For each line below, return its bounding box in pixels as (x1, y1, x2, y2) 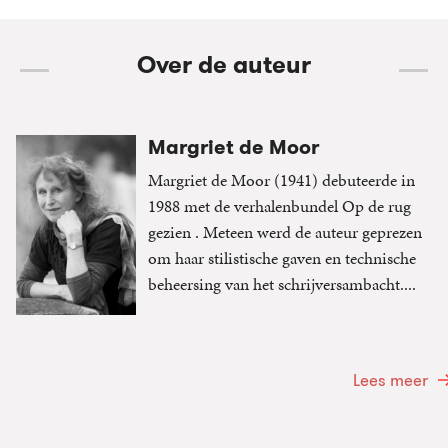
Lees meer (353, 368, 428, 393)
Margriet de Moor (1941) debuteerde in (148, 168, 415, 193)
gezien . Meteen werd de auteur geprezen (148, 220, 422, 245)
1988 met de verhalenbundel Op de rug (148, 194, 411, 219)
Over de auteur (137, 48, 311, 83)
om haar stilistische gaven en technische (148, 246, 416, 271)
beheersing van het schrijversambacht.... (148, 272, 416, 297)
